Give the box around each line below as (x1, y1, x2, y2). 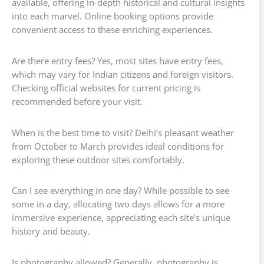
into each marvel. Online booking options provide (12, 9, 213, 22)
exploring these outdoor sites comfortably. (12, 153, 184, 166)
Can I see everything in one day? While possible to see (12, 184, 229, 197)
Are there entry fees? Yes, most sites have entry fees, (12, 54, 223, 67)
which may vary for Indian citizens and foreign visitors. (12, 68, 233, 80)
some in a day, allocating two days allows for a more (12, 198, 225, 210)
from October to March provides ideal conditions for (12, 140, 224, 152)
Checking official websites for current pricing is (12, 81, 200, 94)
